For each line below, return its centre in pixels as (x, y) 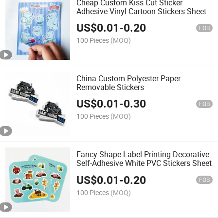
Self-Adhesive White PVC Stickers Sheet (144, 163)
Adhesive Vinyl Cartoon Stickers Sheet (142, 11)
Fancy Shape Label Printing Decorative (143, 154)
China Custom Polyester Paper (129, 78)
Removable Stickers (110, 87)
